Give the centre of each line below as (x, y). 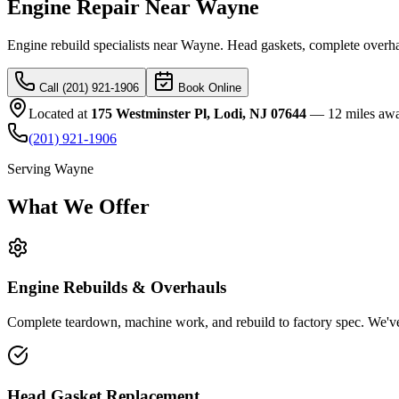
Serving (31, 168)
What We (53, 206)
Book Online (208, 87)
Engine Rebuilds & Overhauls (117, 288)
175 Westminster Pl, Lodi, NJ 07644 (199, 113)
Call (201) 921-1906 (87, 87)
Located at (60, 113)
